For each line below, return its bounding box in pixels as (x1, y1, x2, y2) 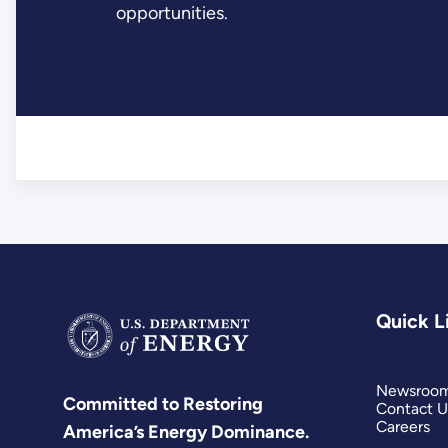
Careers (375, 417, 430, 437)
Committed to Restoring (63, 393, 264, 416)
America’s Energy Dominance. (63, 421, 310, 444)
